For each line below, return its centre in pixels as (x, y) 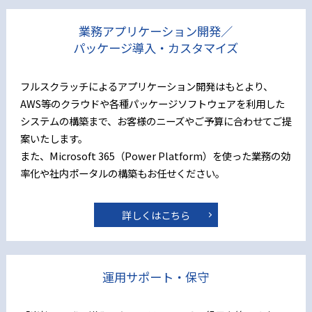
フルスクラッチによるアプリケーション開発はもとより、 (146, 86)
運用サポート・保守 (156, 276)
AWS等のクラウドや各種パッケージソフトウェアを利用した (152, 103)
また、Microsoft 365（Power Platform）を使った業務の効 (155, 155)
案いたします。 (54, 138)
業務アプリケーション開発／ (156, 31)
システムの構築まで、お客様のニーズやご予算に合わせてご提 (156, 120)
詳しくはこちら (156, 214)
